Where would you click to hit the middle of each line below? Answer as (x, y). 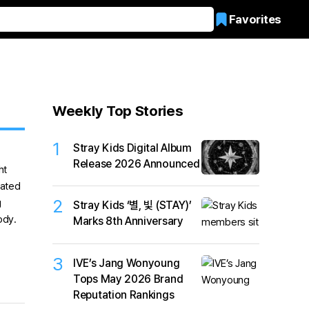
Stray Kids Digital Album (132, 148)
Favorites (255, 19)
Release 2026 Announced (137, 164)
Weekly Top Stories (118, 111)
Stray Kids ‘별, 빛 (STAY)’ (132, 206)
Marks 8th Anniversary (128, 221)
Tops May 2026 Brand (128, 279)
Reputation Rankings (124, 295)
